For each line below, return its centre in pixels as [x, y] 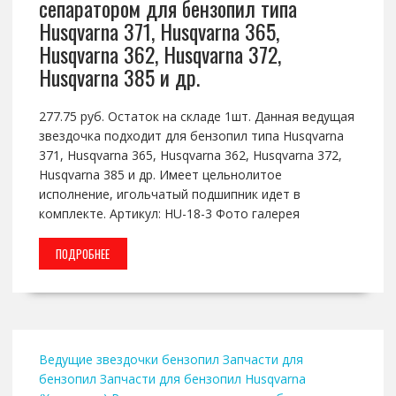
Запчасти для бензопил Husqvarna [202, 379]
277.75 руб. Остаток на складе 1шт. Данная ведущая [196, 117]
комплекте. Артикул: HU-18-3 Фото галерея [169, 214]
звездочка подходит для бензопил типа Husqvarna [191, 136]
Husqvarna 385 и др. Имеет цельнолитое [160, 175]
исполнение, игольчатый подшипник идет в [169, 194]
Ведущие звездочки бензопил [129, 360]
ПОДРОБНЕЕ [83, 254]
